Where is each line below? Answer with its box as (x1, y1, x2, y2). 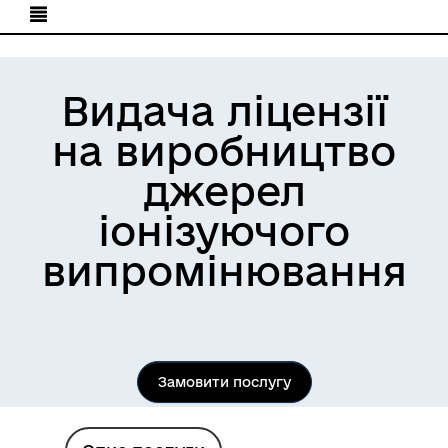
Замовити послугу (157, 374, 291, 390)
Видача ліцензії (60, 88, 388, 133)
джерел (142, 168, 306, 213)
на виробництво (52, 128, 396, 173)
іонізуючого (98, 208, 350, 253)
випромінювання (41, 248, 407, 293)
